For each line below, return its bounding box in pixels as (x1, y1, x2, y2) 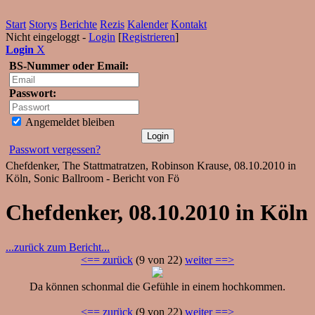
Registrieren (122, 31, 175, 43)
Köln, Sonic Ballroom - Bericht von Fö (6, 172, 179, 184)
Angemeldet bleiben (23, 116, 115, 128)
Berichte (60, 18, 97, 30)
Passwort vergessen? (9, 143, 101, 155)
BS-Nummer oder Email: (9, 60, 129, 72)
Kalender (127, 18, 168, 30)
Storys (29, 18, 57, 30)
